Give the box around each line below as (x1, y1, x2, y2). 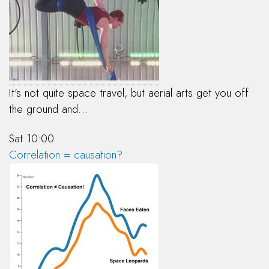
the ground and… (9, 100, 88, 117)
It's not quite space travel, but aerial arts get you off (9, 84, 249, 101)
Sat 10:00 (9, 130, 54, 147)
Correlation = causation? (9, 146, 122, 163)
